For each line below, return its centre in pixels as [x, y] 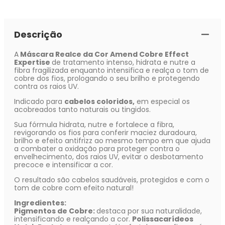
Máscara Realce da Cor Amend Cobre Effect [104, 54]
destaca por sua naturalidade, [149, 211]
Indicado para [39, 102]
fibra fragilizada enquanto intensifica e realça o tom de [111, 71]
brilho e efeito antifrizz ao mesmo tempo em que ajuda [112, 141]
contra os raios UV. [46, 87]
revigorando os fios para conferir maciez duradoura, [105, 133]
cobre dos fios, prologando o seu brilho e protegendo [107, 79]
